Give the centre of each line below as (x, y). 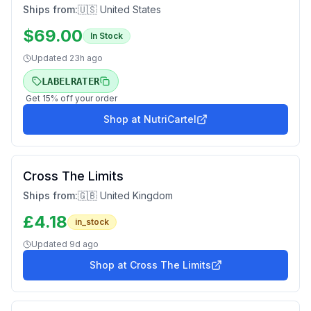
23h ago (86, 58)
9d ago (84, 244)
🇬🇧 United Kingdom (125, 195)
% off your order (84, 98)
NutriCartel (170, 119)
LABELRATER (71, 81)
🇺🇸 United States (119, 9)
